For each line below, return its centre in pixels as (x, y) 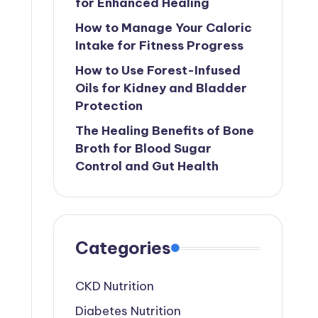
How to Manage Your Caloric (163, 28)
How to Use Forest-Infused (158, 70)
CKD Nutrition (114, 286)
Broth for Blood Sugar (143, 148)
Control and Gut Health (147, 166)
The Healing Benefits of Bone (164, 131)
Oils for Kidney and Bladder (161, 88)
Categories (123, 248)
